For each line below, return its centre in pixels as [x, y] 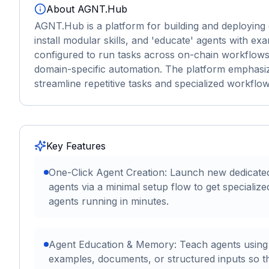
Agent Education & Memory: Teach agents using [158, 244]
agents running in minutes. [109, 201]
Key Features [76, 146]
